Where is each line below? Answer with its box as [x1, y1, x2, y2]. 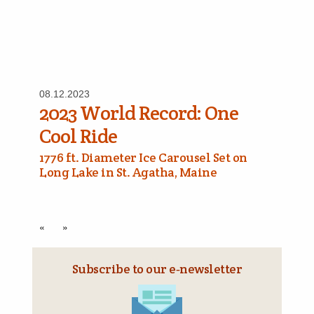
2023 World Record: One [39, 100, 238, 125]
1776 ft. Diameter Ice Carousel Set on [39, 149, 247, 165]
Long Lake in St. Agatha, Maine [39, 164, 217, 180]
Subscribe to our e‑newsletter [71, 261, 243, 277]
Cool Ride [39, 123, 117, 149]
